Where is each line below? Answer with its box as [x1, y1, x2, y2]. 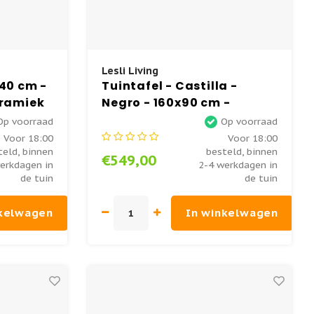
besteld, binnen [206, 144, 278, 158]
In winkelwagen [186, 206, 278, 220]
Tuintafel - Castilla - [102, 77, 238, 94]
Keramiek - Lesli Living [102, 111, 247, 128]
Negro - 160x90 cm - [102, 94, 231, 111]
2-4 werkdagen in [198, 158, 278, 171]
